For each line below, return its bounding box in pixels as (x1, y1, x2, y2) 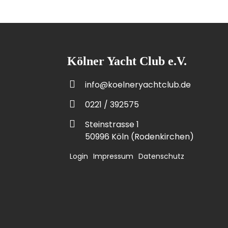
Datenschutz (138, 151, 184, 161)
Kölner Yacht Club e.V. (67, 54, 187, 68)
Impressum (93, 151, 133, 161)
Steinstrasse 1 (85, 119, 139, 130)
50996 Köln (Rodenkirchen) (85, 131, 194, 142)
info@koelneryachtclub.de (85, 79, 191, 91)
